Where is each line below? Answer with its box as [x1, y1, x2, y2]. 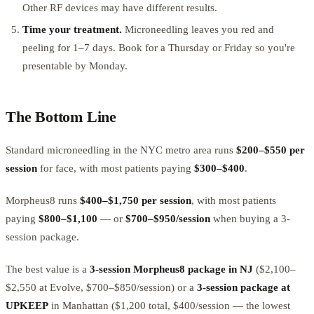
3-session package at [197, 282, 290, 294]
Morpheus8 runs [6, 195, 80, 207]
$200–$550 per [236, 144, 305, 156]
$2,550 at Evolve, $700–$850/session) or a [6, 282, 197, 294]
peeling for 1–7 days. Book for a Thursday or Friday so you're [22, 42, 295, 54]
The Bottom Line [6, 108, 116, 126]
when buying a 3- [210, 213, 290, 225]
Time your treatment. [22, 24, 122, 36]
